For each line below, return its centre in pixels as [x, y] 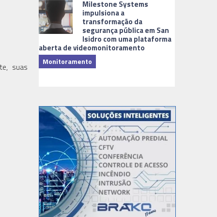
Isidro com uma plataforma [127, 39]
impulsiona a [104, 13]
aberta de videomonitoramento [92, 47]
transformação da [113, 21]
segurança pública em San [126, 30]
